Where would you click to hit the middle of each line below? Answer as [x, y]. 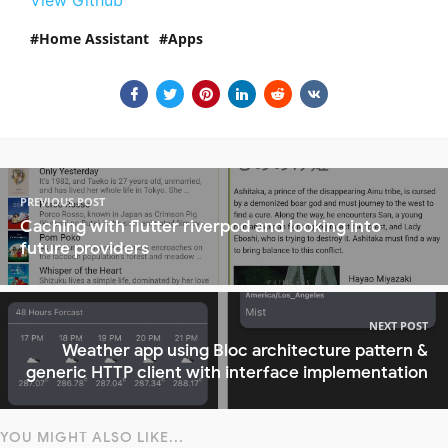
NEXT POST [398, 325]
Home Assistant [94, 38]
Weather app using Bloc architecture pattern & [245, 350]
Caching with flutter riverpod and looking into [200, 226]
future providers [84, 248]
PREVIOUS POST [62, 201]
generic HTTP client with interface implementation [227, 372]
